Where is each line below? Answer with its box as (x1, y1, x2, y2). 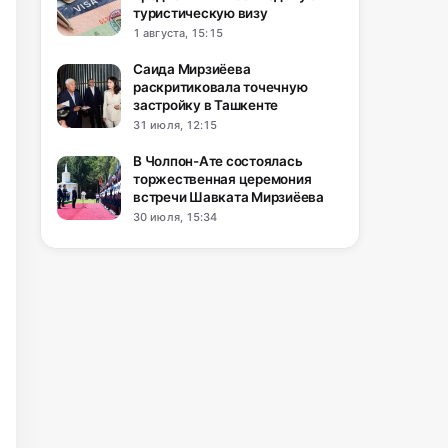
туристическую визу (133, 5, 268, 21)
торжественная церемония (133, 171, 312, 187)
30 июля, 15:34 (133, 210, 218, 224)
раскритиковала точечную (133, 79, 308, 95)
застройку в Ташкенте (133, 97, 279, 113)
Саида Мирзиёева (133, 61, 251, 77)
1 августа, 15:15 (133, 26, 223, 40)
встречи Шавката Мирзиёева (133, 189, 324, 205)
